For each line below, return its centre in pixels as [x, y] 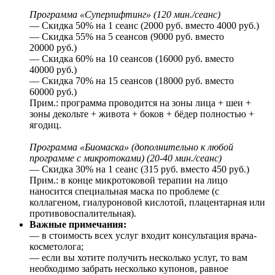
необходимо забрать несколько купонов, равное [129, 268]
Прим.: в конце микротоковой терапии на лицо [129, 180]
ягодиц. [45, 125]
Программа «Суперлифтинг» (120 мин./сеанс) [125, 14]
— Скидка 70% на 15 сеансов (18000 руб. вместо [132, 80]
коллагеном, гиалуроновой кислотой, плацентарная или [147, 202]
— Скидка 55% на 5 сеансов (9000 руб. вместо [127, 36]
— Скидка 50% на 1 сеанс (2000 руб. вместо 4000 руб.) [144, 25]
